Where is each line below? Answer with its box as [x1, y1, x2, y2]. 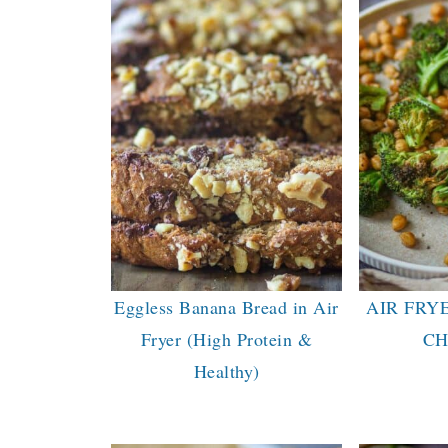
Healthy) [193, 358, 260, 383]
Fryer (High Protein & [140, 326, 313, 351]
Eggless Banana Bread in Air [114, 294, 339, 319]
